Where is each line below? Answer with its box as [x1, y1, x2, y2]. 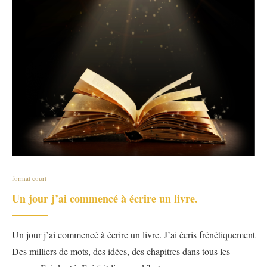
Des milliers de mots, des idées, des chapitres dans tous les [12, 244, 230, 257]
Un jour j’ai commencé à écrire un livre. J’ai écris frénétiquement [12, 228, 255, 241]
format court [12, 173, 46, 182]
